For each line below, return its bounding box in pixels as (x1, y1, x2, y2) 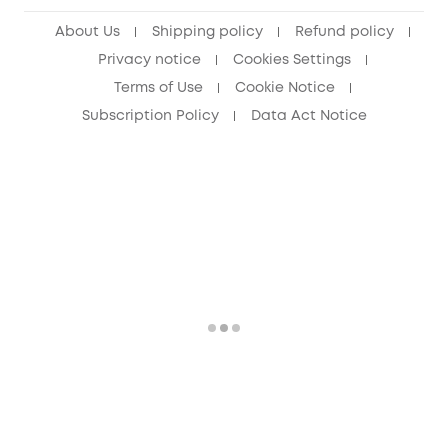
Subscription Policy (81, 110, 219, 122)
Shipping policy (151, 26, 263, 38)
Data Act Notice (250, 110, 367, 122)
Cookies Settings (232, 54, 351, 66)
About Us (54, 26, 120, 38)
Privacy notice (97, 54, 201, 66)
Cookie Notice (234, 82, 335, 94)
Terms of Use (113, 82, 203, 94)
